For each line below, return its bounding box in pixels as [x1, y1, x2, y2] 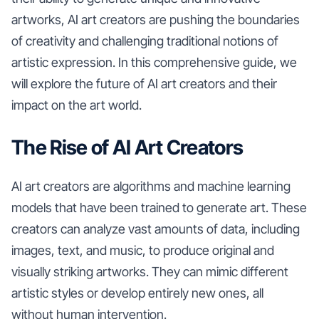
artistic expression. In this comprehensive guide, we [11, 54, 297, 70]
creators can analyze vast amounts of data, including [11, 221, 300, 236]
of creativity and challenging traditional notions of [11, 33, 278, 48]
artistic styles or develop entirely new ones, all [11, 285, 263, 300]
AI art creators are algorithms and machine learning [11, 178, 291, 194]
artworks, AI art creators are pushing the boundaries [11, 11, 300, 27]
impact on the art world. [11, 97, 142, 113]
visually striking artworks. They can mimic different [11, 263, 288, 279]
